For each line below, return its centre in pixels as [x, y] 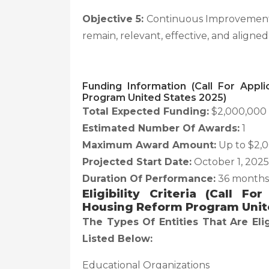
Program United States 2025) [154, 98]
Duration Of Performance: [149, 179]
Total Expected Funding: [146, 111]
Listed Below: [117, 239]
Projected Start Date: [137, 162]
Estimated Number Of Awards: [161, 128]
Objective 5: [113, 19]
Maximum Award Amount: [149, 145]
